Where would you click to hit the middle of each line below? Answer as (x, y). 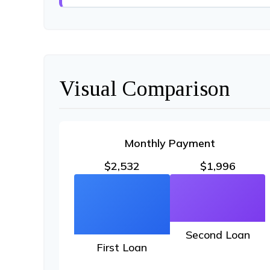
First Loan (122, 247)
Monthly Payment (170, 143)
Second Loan (218, 234)
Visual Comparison (145, 89)
